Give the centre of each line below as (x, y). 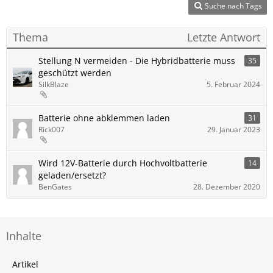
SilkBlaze (54, 84)
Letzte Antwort (224, 37)
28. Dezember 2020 (227, 187)
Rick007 (51, 129)
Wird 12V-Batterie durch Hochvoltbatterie (123, 163)
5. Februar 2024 (233, 84)
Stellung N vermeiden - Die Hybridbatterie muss (137, 61)
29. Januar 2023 (234, 129)
